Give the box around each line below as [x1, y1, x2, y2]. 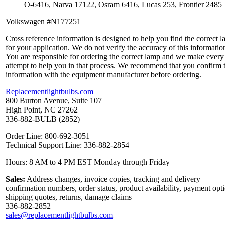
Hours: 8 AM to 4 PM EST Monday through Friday [6, 158, 170, 167]
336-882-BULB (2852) [6, 115, 80, 124]
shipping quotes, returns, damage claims [6, 193, 132, 202]
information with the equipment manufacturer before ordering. [6, 70, 203, 79]
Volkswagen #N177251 [6, 17, 81, 26]
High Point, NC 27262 [6, 105, 78, 115]
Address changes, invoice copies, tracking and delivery [25, 175, 200, 184]
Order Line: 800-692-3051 [6, 132, 90, 141]
